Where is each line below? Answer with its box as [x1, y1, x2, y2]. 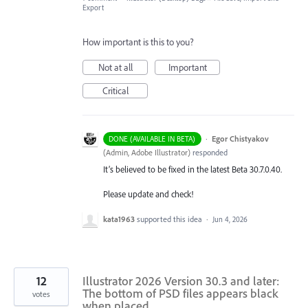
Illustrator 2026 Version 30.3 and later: [82, 272, 279, 289]
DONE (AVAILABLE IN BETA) [109, 133, 196, 144]
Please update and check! [103, 188, 193, 199]
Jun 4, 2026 [212, 214, 247, 224]
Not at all [98, 60, 133, 74]
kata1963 [103, 213, 135, 224]
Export [82, 2, 104, 12]
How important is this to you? [82, 35, 194, 48]
